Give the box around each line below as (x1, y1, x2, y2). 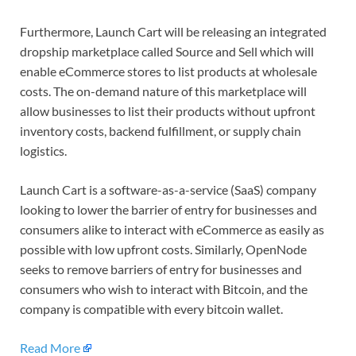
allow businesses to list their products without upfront (20, 103, 315, 119)
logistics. (20, 143, 67, 159)
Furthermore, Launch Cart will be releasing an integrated (20, 24, 327, 40)
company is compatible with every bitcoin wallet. (20, 301, 283, 317)
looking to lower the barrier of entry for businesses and (20, 202, 317, 218)
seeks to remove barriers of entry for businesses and (20, 261, 302, 277)
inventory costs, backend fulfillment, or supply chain (20, 123, 301, 139)
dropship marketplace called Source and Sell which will (20, 44, 314, 60)
